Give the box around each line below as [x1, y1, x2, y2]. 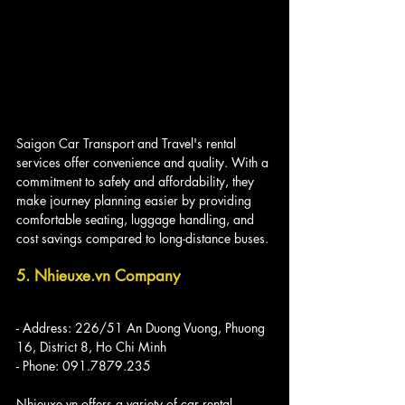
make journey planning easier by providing [16, 192, 255, 210]
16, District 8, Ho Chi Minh [16, 338, 166, 356]
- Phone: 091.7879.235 [16, 357, 151, 375]
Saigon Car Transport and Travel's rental [16, 135, 240, 153]
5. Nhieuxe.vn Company [16, 266, 180, 287]
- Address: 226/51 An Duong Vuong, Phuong [16, 319, 268, 337]
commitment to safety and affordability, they [16, 173, 258, 191]
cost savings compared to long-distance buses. [16, 230, 268, 248]
